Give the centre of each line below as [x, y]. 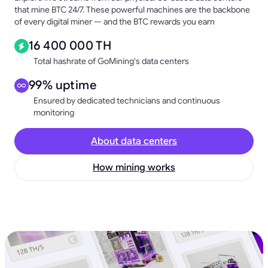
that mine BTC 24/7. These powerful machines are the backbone [132, 10]
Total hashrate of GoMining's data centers [111, 61]
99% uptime [63, 86]
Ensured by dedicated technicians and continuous [127, 101]
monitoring [54, 113]
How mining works [134, 168]
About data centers [134, 141]
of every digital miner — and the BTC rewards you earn [115, 22]
